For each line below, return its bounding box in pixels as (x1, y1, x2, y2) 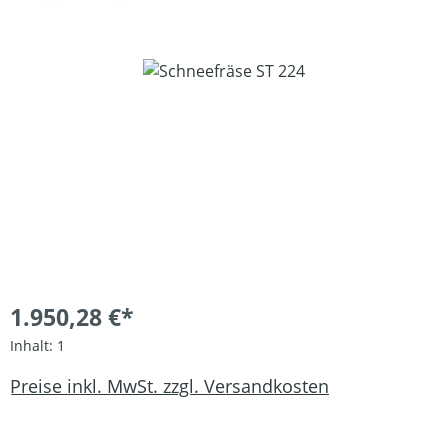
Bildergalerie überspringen (9, 59, 211, 81)
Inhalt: (10, 336, 57, 355)
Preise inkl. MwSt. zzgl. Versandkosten (10, 373, 329, 398)
